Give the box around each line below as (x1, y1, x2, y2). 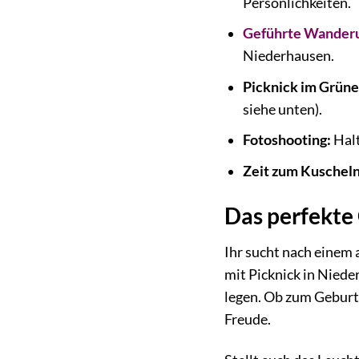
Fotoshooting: (243, 131, 332, 149)
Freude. (224, 310, 272, 328)
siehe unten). (243, 100, 323, 118)
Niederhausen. (243, 47, 335, 65)
